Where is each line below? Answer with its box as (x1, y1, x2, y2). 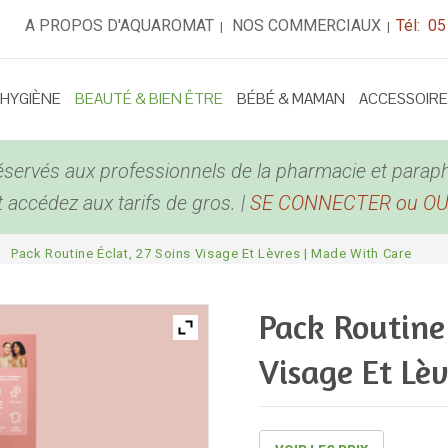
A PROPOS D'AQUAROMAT (25, 16, 215, 35)
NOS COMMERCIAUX (232, 16, 382, 35)
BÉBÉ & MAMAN (237, 89, 345, 108)
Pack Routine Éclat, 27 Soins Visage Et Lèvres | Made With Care (7, 246, 412, 261)
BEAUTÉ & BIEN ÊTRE (75, 89, 223, 108)
